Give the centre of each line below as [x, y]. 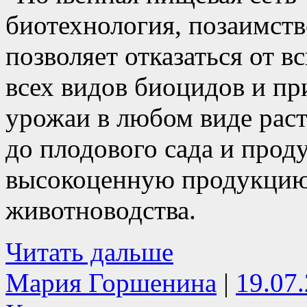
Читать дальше [89, 251]
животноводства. [101, 210]
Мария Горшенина [111, 282]
